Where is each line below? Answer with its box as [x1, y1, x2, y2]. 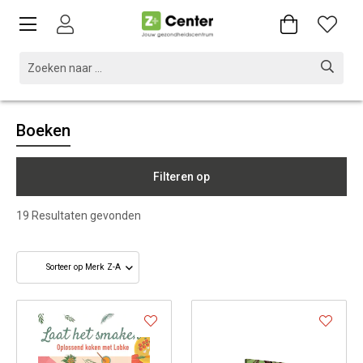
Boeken [16, 121, 70, 140]
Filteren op [153, 170, 210, 183]
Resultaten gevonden [29, 209, 141, 222]
